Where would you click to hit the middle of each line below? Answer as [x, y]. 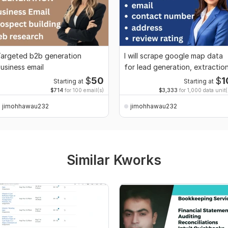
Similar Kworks [114, 160]
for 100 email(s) [83, 90]
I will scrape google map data [174, 56]
